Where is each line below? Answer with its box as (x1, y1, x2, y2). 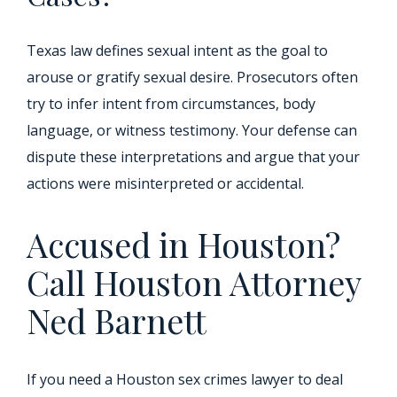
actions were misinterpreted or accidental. (27, 174, 304, 194)
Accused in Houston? (27, 222, 340, 268)
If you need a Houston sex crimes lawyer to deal (27, 370, 343, 390)
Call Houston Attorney (27, 260, 361, 306)
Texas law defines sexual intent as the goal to (27, 41, 328, 61)
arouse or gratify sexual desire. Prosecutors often (27, 67, 358, 88)
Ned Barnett (27, 298, 206, 344)
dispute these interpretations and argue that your (27, 147, 360, 167)
